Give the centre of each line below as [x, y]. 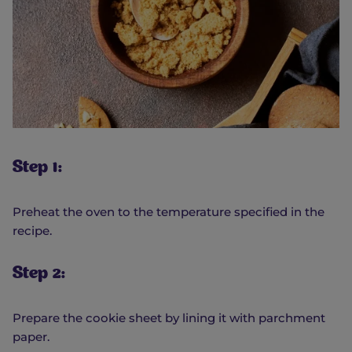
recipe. [32, 230]
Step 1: [38, 168]
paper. [31, 336]
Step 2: [39, 274]
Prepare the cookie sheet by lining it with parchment [169, 317]
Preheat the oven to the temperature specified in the [169, 211]
